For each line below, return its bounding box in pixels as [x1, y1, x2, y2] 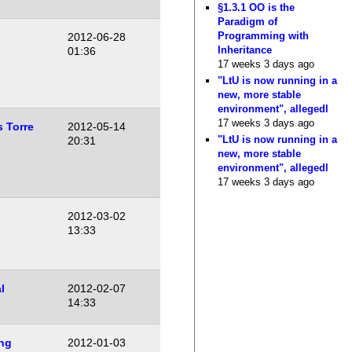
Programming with [218, 29, 310, 42]
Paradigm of [218, 15, 278, 27]
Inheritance [218, 43, 273, 56]
